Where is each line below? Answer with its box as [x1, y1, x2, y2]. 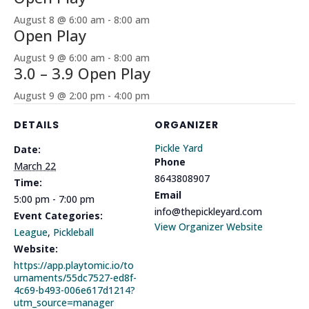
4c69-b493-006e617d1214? [14, 283, 135, 297]
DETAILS [14, 118, 59, 132]
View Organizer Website [154, 220, 263, 233]
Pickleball [53, 226, 94, 239]
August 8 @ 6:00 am [14, 13, 105, 26]
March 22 [14, 159, 56, 172]
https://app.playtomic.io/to [14, 259, 134, 272]
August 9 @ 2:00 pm [14, 89, 105, 102]
